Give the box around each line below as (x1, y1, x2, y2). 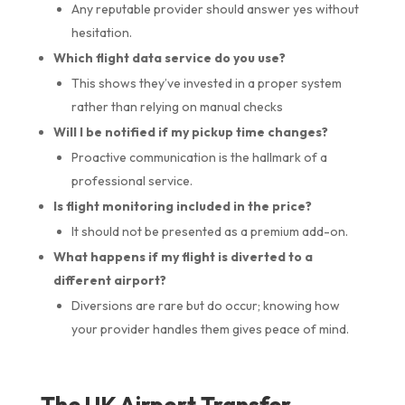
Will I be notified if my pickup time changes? (52, 123, 328, 140)
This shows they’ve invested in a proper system (71, 74, 342, 91)
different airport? (52, 271, 166, 288)
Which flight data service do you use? (52, 49, 286, 66)
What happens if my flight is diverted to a (52, 248, 313, 265)
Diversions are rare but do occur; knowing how (71, 297, 340, 314)
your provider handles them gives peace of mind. (71, 320, 349, 337)
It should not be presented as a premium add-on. (71, 222, 348, 240)
